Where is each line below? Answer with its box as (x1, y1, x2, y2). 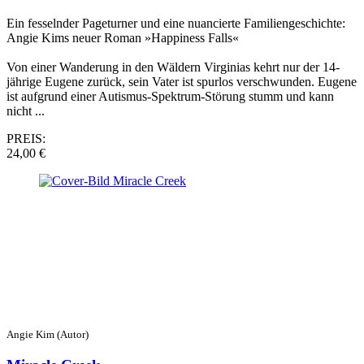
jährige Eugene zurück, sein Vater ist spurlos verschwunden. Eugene (6, 75, 357, 89)
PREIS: (6, 132, 45, 146)
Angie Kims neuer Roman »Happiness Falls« (6, 31, 239, 45)
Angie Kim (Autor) (6, 328, 89, 341)
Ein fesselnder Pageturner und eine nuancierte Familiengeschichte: (6, 16, 345, 31)
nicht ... (6, 104, 45, 119)
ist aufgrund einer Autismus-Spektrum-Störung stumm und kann (6, 89, 334, 104)
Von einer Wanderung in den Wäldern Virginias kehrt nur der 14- (6, 60, 340, 75)
